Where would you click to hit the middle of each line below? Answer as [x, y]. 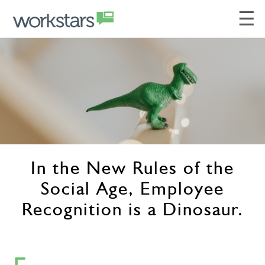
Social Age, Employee [132, 188]
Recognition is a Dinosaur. [132, 209]
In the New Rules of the [132, 167]
